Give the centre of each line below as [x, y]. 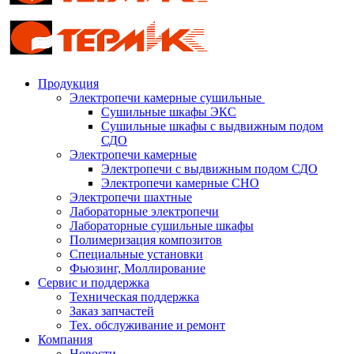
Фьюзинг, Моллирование [137, 269]
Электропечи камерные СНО [180, 183]
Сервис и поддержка [94, 283]
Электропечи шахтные [131, 198]
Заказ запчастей [112, 311]
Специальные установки [136, 254]
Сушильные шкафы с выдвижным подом [212, 126]
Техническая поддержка [134, 297]
